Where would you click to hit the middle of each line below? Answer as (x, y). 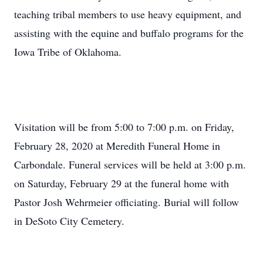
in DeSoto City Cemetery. (69, 221)
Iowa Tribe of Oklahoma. (68, 52)
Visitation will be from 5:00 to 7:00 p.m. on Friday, (124, 127)
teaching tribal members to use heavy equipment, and (128, 14)
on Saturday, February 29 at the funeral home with (122, 183)
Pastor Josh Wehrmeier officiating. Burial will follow (127, 202)
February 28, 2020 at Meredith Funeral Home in (117, 146)
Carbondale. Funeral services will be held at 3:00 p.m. (130, 164)
